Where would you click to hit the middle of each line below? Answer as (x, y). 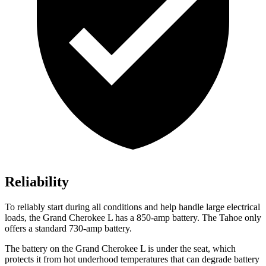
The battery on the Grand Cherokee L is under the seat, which (120, 249)
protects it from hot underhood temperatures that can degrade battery (132, 259)
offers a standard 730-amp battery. (68, 229)
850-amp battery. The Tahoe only (198, 218)
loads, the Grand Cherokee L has (67, 218)
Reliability (37, 182)
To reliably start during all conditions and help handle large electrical (132, 207)
